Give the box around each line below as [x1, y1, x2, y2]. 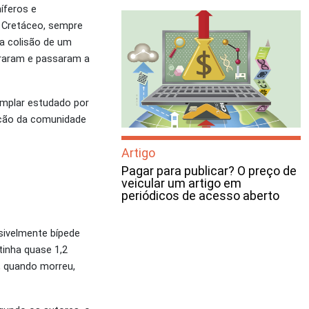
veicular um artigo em [121, 176, 241, 190]
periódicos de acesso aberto [121, 188, 279, 203]
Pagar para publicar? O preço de [121, 163, 297, 178]
